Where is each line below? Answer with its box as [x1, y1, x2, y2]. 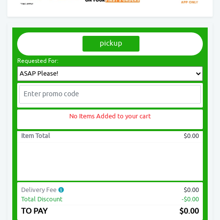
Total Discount [21, 194, 62, 203]
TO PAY [21, 206, 48, 216]
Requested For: [17, 56, 58, 65]
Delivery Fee [21, 185, 58, 194]
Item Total [21, 131, 50, 140]
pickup [99, 38, 122, 48]
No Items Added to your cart [69, 111, 151, 120]
